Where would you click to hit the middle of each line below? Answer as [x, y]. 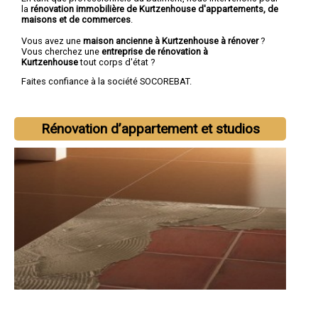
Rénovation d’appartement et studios [150, 129]
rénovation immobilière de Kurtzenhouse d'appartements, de [154, 9]
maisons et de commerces [76, 19]
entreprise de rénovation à [155, 51]
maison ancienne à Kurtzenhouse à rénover [171, 40]
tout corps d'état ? [117, 62]
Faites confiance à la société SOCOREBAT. [106, 82]
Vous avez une [52, 40]
